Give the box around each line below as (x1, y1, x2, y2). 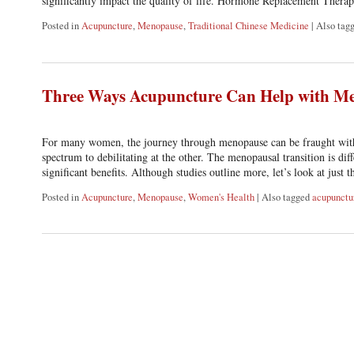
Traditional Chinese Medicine (187, 18, 309, 32)
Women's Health (187, 190, 254, 204)
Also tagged (261, 190, 312, 204)
